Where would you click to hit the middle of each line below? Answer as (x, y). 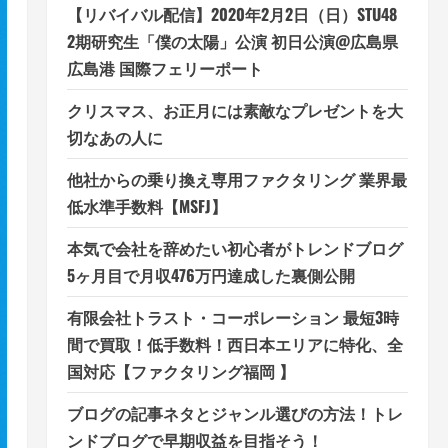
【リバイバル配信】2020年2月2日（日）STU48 (231, 14)
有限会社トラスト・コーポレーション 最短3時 (232, 317)
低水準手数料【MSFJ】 (146, 206)
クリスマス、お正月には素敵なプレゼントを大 (234, 110)
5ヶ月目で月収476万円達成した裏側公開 (210, 275)
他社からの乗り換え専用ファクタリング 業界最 (236, 179)
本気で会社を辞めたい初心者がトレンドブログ (234, 248)
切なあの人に (114, 137)
